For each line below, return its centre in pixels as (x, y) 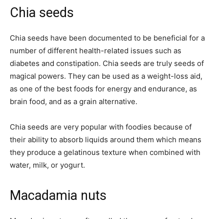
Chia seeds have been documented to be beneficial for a (107, 38)
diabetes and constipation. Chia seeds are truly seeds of (107, 64)
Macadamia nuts (58, 196)
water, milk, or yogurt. (47, 165)
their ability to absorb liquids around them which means (106, 140)
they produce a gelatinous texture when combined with (105, 153)
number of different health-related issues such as (96, 51)
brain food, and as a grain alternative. (74, 102)
